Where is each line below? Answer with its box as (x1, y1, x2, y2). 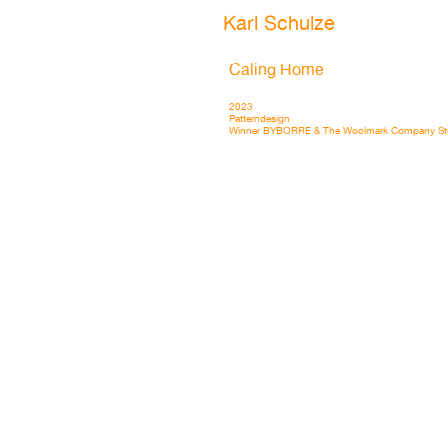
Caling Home (229, 60, 324, 79)
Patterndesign (229, 112, 290, 124)
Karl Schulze (223, 11, 335, 35)
